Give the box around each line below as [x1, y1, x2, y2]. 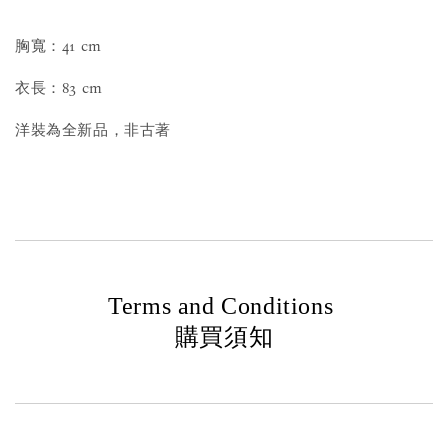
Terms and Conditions [108, 293, 340, 320]
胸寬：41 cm [15, 37, 102, 56]
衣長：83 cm [15, 79, 103, 98]
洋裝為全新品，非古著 [15, 121, 171, 140]
